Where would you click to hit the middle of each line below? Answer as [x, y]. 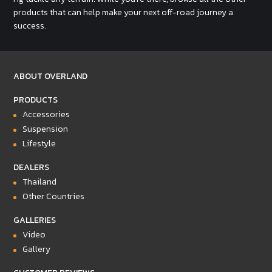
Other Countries [54, 196]
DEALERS [32, 167]
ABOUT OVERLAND [51, 76]
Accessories [46, 114]
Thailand [40, 182]
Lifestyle [39, 143]
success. [30, 25]
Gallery [37, 249]
